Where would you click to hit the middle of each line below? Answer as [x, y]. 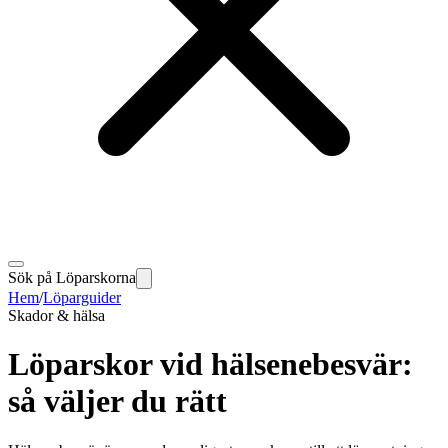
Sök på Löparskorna [72, 277]
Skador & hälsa [56, 315]
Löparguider [82, 297]
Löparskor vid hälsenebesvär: [210, 364]
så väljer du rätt [117, 401]
